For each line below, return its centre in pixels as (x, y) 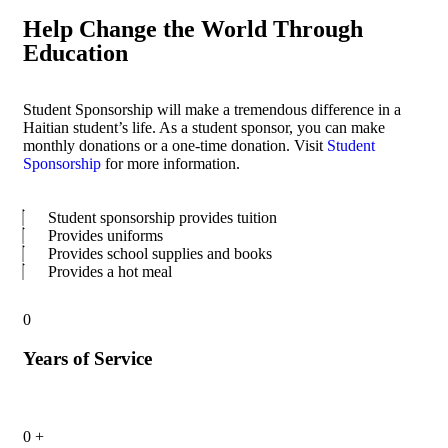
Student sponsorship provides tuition (162, 217)
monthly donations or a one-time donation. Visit (175, 145)
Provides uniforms (105, 235)
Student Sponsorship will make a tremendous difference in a (212, 109)
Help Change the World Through (193, 28)
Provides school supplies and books (160, 253)
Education (75, 52)
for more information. (170, 163)
